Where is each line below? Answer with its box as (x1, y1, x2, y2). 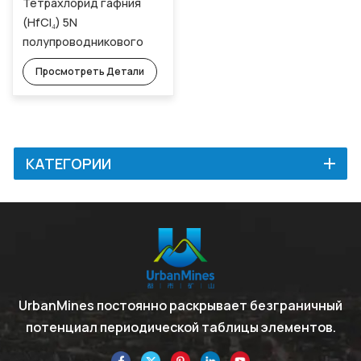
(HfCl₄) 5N (23, 14, 77, 30)
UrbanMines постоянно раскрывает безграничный (19, 296, 342, 314)
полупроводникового (23, 33, 143, 49)
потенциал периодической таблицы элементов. (25, 317, 336, 336)
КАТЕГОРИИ (26, 153, 111, 173)
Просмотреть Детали (35, 64, 144, 78)
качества (23, 52, 75, 68)
